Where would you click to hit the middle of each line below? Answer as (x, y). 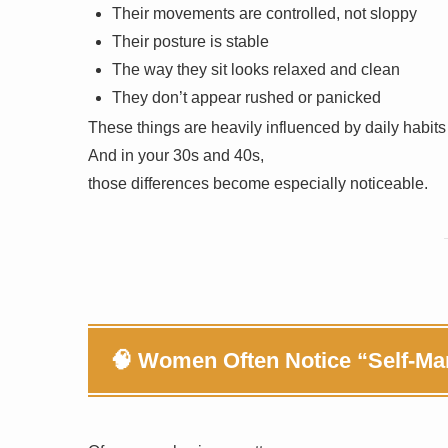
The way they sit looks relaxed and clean (256, 69)
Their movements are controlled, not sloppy (264, 13)
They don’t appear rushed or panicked (246, 97)
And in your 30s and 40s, (176, 155)
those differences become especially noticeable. (258, 183)
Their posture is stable (190, 41)
